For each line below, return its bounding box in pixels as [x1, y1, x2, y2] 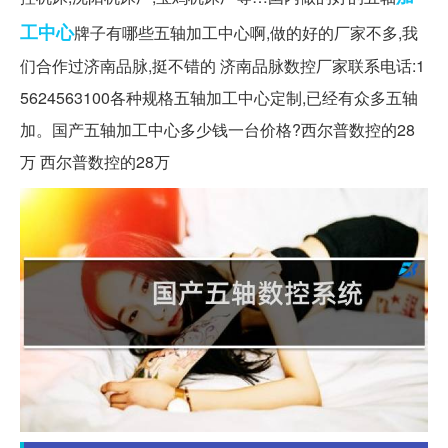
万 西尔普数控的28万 [20, 149, 170, 173]
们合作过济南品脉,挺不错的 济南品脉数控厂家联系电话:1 [20, 53, 425, 77]
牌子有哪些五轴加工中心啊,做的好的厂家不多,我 [74, 20, 418, 44]
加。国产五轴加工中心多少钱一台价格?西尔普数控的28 [20, 117, 415, 141]
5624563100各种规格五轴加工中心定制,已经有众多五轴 [20, 85, 418, 109]
